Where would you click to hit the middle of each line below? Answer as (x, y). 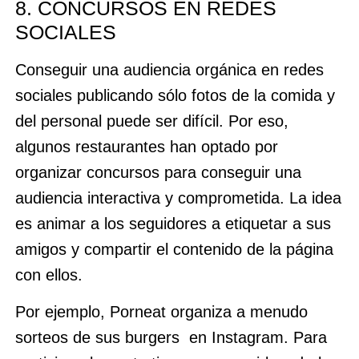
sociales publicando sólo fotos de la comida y (175, 95)
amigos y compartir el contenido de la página (174, 249)
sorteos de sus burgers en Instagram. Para (171, 338)
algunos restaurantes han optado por (146, 146)
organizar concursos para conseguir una (158, 172)
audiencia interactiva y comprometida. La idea (178, 198)
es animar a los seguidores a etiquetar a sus (173, 223)
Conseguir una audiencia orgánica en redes (169, 69)
